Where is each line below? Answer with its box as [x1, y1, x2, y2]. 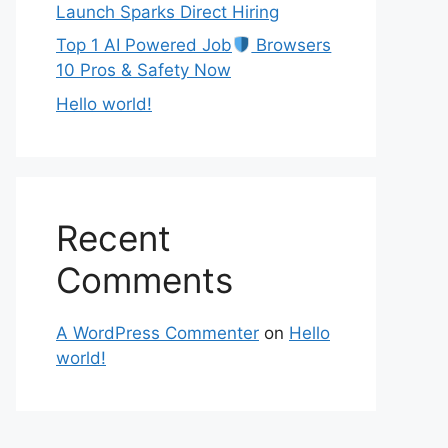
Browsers [251, 35, 332, 55]
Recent [56, 216, 171, 259]
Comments [56, 258, 233, 301]
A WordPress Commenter [56, 322, 259, 343]
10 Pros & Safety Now [56, 60, 231, 80]
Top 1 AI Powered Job [56, 35, 232, 55]
